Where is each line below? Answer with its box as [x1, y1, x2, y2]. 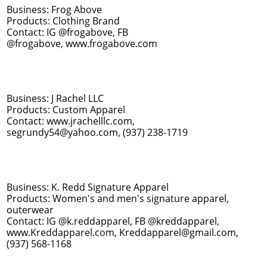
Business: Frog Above [7, 3, 104, 16]
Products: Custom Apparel [7, 103, 125, 116]
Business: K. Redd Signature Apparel [7, 181, 171, 194]
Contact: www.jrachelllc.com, [7, 114, 135, 128]
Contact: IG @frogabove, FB [7, 26, 128, 39]
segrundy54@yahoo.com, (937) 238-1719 [7, 126, 188, 139]
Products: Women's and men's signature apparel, [7, 192, 229, 205]
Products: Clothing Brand [7, 14, 120, 27]
